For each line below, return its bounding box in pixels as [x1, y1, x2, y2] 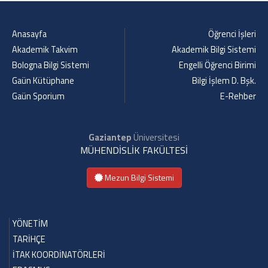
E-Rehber [220, 90, 256, 103]
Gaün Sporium [12, 90, 65, 103]
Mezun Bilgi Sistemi [102, 171, 174, 184]
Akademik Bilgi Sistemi [172, 43, 256, 56]
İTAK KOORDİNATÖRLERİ [13, 248, 105, 261]
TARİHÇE [13, 233, 45, 246]
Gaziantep [89, 130, 132, 144]
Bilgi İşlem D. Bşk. [192, 74, 256, 87]
